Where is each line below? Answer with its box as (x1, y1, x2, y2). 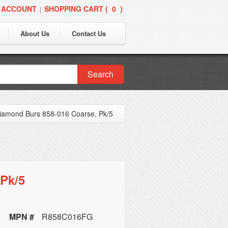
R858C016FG (42, 211, 93, 222)
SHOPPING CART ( (44, 4, 108, 14)
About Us (20, 28, 49, 38)
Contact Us (72, 28, 106, 38)
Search (88, 68, 114, 80)
